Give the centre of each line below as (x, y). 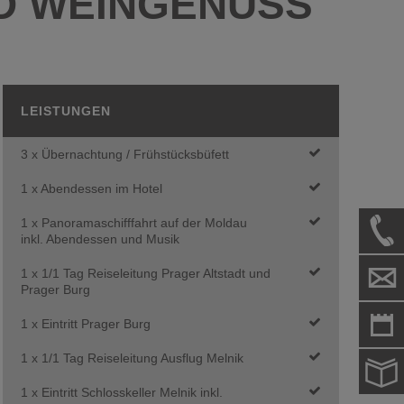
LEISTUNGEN (65, 111)
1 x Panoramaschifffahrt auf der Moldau (133, 223)
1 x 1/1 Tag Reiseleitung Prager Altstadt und (145, 273)
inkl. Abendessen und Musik (100, 239)
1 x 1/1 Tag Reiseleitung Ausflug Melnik (132, 358)
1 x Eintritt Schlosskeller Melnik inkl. (121, 392)
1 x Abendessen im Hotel (91, 188)
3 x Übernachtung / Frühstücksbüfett (124, 154)
